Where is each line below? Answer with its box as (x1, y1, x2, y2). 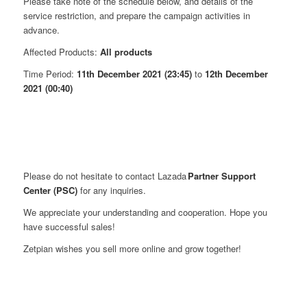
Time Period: (23, 67, 77, 81)
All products (99, 45, 152, 58)
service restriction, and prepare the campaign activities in (23, 8, 250, 22)
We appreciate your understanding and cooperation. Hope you (23, 206, 267, 219)
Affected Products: (23, 45, 100, 58)
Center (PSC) (23, 184, 77, 197)
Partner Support (187, 169, 256, 183)
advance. (23, 23, 60, 36)
